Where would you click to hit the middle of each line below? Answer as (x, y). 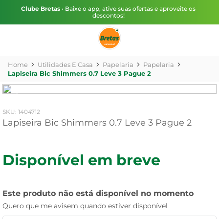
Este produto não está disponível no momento (98, 193)
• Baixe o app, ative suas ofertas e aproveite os (128, 9)
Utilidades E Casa (65, 65)
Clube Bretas (41, 9)
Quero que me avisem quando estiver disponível (85, 206)
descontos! (108, 15)
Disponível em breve (81, 160)
